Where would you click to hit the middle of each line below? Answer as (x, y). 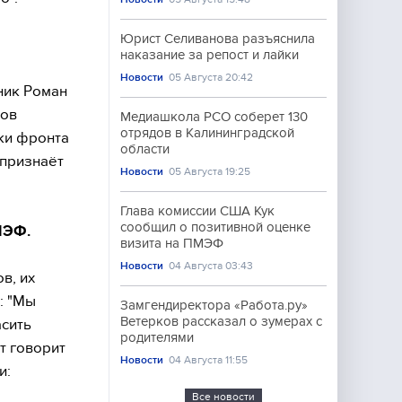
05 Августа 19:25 (210, 171)
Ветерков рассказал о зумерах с (221, 321)
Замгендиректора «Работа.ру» (214, 305)
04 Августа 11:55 (209, 360)
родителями (157, 337)
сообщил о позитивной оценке (215, 227)
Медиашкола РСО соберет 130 (214, 117)
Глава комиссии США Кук (197, 211)
